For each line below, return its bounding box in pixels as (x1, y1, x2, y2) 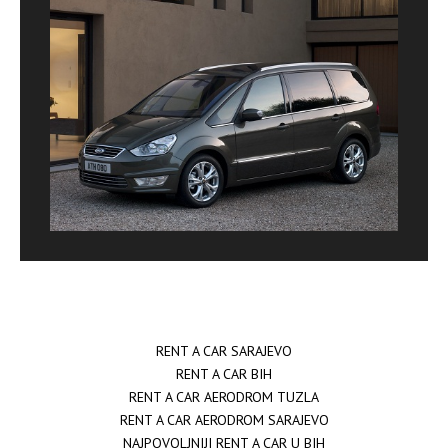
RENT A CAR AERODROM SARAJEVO (119, 410, 329, 429)
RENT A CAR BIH (176, 364, 272, 383)
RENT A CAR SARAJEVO (156, 341, 292, 360)
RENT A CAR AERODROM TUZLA (129, 387, 319, 406)
